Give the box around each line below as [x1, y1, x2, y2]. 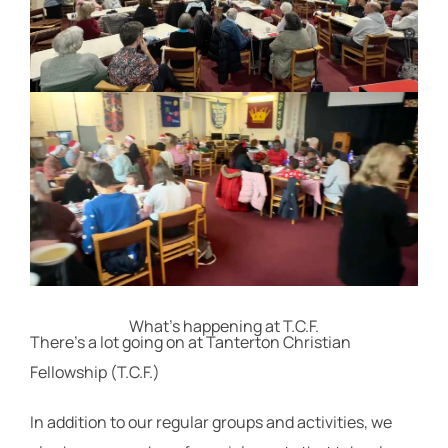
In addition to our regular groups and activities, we [30, 411, 392, 433]
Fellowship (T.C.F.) [30, 361, 160, 383]
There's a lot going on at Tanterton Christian [30, 331, 351, 353]
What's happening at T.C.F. [129, 315, 319, 337]
